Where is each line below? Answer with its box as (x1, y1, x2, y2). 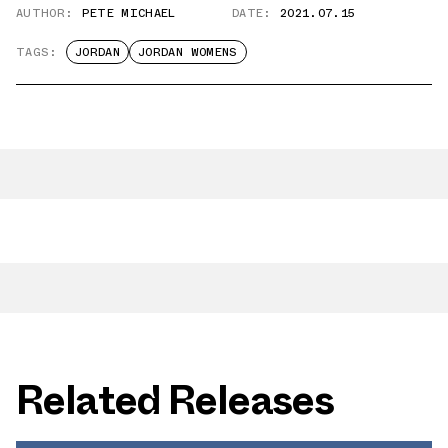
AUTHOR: (16, 4, 74, 23)
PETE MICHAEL (81, 4, 176, 23)
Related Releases (16, 372, 334, 430)
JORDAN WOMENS (137, 43, 238, 62)
